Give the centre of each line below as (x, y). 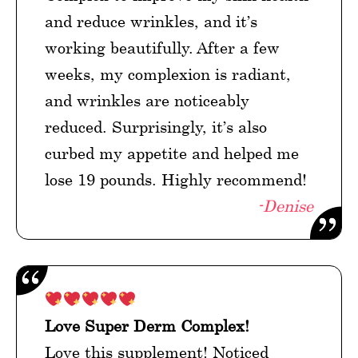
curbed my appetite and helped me (172, 153)
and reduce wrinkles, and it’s (151, 22)
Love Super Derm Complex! (147, 326)
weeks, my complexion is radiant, (168, 74)
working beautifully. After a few (162, 48)
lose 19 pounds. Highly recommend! (176, 180)
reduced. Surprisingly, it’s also (156, 127)
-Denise (285, 206)
